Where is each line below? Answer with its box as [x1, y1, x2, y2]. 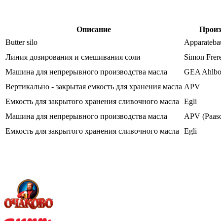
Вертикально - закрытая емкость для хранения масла [5, 82, 182, 91]
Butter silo [5, 37, 37, 46]
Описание [76, 25, 111, 34]
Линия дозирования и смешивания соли [5, 52, 141, 61]
